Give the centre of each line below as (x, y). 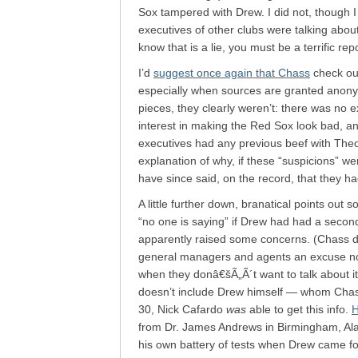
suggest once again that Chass (232, 73)
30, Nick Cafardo (182, 309)
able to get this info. (299, 309)
